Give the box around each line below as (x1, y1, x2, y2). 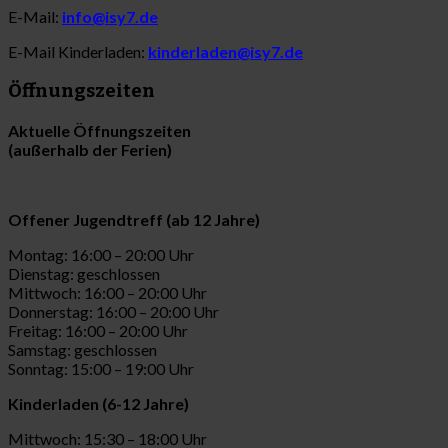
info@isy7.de (62, 7, 158, 27)
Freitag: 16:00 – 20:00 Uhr (8, 320, 188, 340)
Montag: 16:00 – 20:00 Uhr (8, 244, 194, 264)
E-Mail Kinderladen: (8, 42, 145, 62)
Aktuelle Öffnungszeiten (8, 120, 191, 140)
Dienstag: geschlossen (8, 263, 160, 283)
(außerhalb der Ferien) (8, 139, 172, 159)
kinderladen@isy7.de (148, 42, 303, 62)
